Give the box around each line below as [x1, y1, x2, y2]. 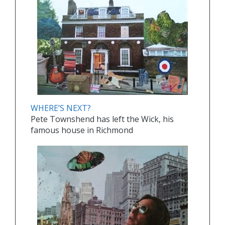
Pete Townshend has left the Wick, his [31, 114, 174, 125]
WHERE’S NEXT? [31, 102, 91, 114]
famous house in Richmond [31, 125, 133, 136]
